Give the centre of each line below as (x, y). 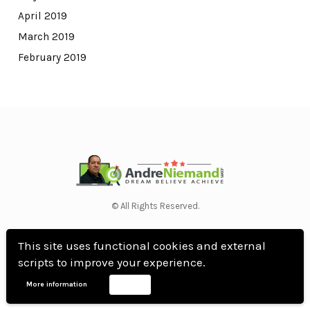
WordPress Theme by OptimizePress (155, 234)
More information (56, 284)
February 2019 (52, 58)
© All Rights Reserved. (155, 206)
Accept (130, 284)
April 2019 (42, 16)
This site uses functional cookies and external (142, 246)
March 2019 (46, 37)
